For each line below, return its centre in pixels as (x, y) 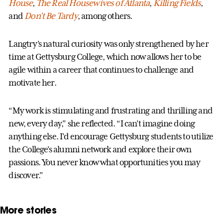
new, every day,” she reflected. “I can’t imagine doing (102, 124)
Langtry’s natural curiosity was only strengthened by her (109, 44)
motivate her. (32, 83)
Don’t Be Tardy (51, 16)
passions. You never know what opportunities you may (104, 163)
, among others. (105, 16)
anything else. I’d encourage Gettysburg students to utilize (111, 137)
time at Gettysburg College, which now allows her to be (105, 57)
